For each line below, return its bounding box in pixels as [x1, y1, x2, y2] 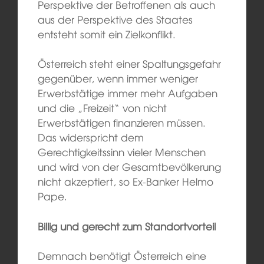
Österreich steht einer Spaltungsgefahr [37, 56, 221, 71]
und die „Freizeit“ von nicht [37, 100, 167, 115]
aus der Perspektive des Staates [37, 11, 193, 27]
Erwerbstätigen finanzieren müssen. [37, 115, 206, 130]
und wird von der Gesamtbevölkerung [37, 159, 221, 174]
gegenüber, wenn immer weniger [37, 71, 198, 86]
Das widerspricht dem [37, 130, 144, 145]
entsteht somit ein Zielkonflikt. [37, 26, 176, 41]
